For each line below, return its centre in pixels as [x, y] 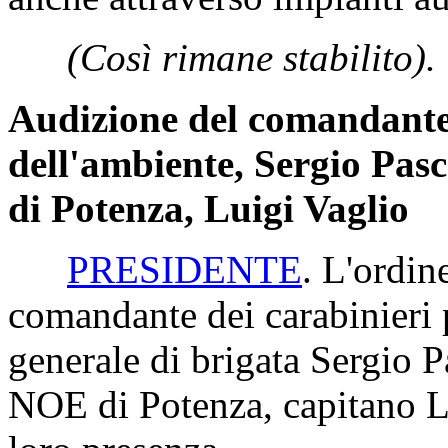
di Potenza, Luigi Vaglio [208, 208]
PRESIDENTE [184, 269]
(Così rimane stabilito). [251, 57]
